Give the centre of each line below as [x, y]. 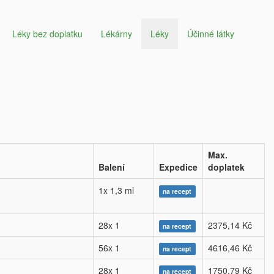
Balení [112, 167]
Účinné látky [211, 34]
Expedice [178, 167]
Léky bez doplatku [47, 34]
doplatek [226, 167]
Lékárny [117, 34]
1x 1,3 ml [116, 190]
